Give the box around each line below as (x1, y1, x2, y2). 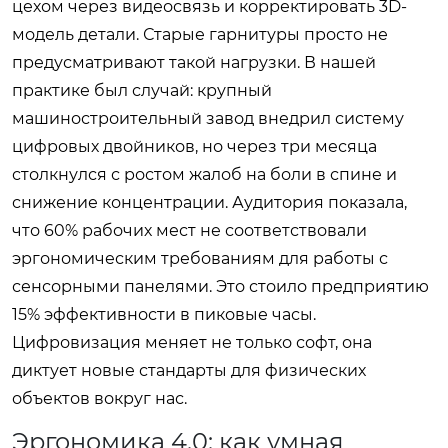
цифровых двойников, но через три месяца (12, 136, 377, 156)
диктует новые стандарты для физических (12, 360, 366, 380)
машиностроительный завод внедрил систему (12, 108, 404, 128)
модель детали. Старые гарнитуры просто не (12, 24, 388, 44)
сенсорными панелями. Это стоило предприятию (12, 276, 429, 296)
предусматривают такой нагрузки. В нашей (12, 52, 376, 72)
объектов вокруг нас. (12, 388, 187, 408)
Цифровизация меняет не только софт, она (12, 332, 372, 352)
